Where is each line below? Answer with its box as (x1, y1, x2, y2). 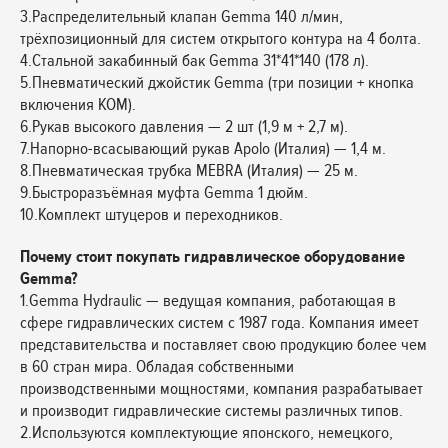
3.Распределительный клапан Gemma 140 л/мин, (20, 6, 343, 27)
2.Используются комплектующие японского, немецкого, (20, 422, 393, 443)
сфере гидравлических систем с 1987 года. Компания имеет (20, 312, 419, 333)
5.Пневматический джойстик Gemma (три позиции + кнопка (20, 72, 414, 93)
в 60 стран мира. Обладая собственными (20, 356, 294, 377)
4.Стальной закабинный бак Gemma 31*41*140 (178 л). (20, 50, 369, 71)
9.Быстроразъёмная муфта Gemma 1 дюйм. (20, 182, 308, 203)
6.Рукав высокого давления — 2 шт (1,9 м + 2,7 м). (20, 116, 348, 137)
